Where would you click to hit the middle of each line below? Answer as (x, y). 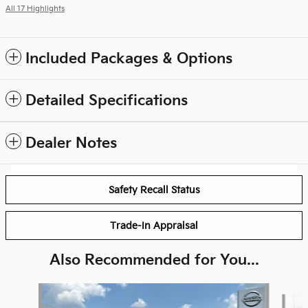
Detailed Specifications (107, 101)
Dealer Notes (71, 144)
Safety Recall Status (154, 190)
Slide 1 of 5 (30, 290)
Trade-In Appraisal (154, 225)
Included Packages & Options (129, 59)
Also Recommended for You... (154, 261)
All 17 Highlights (35, 9)
